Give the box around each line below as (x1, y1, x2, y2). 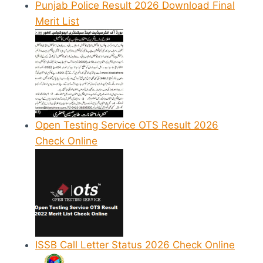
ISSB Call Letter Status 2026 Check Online (35, 239, 235, 251)
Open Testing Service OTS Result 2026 (35, 119, 218, 131)
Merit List (35, 15, 79, 28)
